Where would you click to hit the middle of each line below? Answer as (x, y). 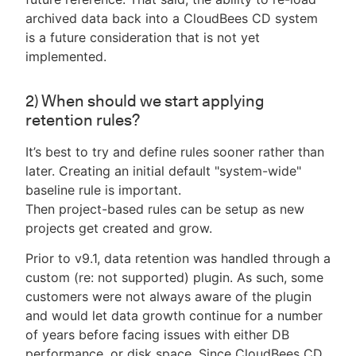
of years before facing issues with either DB (157, 335)
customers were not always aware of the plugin (168, 297)
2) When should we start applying (145, 101)
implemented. (66, 57)
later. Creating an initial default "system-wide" (163, 171)
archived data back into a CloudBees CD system (172, 19)
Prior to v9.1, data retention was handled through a (178, 259)
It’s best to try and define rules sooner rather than (175, 152)
